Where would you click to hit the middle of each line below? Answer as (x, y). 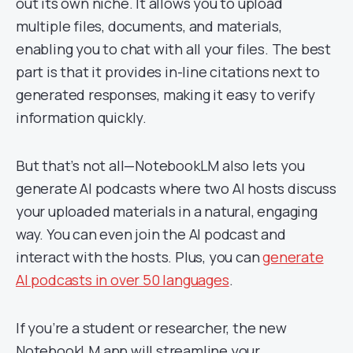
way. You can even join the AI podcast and (151, 234)
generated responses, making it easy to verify (165, 95)
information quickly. (82, 117)
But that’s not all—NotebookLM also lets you (160, 165)
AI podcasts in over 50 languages (123, 280)
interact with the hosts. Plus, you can (139, 257)
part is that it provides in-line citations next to (168, 72)
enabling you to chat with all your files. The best (173, 49)
